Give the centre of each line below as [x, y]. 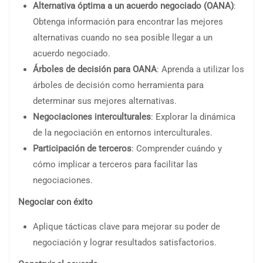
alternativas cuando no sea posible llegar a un [123, 37]
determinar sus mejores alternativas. [105, 101]
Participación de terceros [82, 148]
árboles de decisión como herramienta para [118, 85]
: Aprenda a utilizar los [200, 69]
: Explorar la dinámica [193, 117]
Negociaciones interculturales [92, 117]
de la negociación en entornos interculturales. [123, 132]
